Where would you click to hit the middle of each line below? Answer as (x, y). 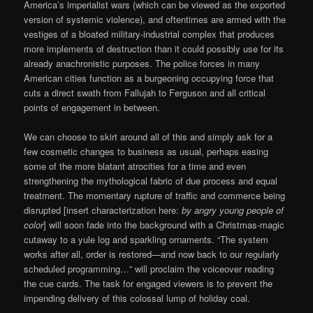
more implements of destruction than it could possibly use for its (154, 48)
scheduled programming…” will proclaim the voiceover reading (149, 268)
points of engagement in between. (92, 107)
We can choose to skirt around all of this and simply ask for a (148, 136)
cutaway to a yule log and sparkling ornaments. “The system (146, 239)
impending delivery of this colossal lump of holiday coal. (137, 298)
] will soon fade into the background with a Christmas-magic (164, 224)
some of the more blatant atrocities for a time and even (135, 166)
